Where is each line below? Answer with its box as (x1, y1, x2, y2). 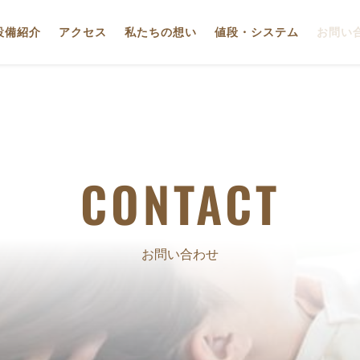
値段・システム (215, 24, 299, 39)
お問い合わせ (141, 245, 219, 264)
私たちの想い (125, 24, 197, 39)
